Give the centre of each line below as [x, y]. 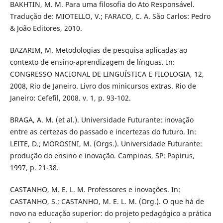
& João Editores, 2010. [46, 28]
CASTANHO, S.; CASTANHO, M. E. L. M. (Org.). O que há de [107, 202]
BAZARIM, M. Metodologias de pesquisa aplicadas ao [98, 50]
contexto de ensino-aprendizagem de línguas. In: [92, 62]
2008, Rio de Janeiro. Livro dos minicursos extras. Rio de [103, 86]
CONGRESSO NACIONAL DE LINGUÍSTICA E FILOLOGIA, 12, [107, 74]
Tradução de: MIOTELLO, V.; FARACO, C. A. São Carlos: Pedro [110, 16]
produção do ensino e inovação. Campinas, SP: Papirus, [102, 156]
